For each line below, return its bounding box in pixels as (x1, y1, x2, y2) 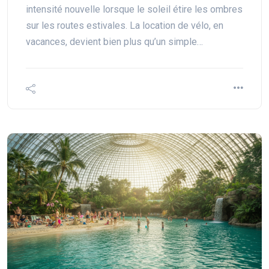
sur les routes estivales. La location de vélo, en (26, 20, 223, 31)
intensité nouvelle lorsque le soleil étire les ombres (26, 4, 243, 15)
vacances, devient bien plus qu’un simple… (26, 36, 203, 47)
